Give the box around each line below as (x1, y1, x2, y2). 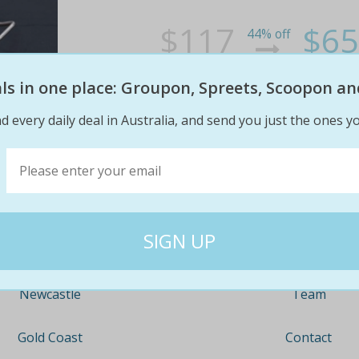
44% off (246, 25, 290, 42)
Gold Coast (18, 328, 83, 346)
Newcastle (19, 284, 82, 303)
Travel (30, 198, 70, 216)
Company (273, 193, 344, 216)
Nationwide (15, 241, 85, 260)
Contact (285, 328, 333, 346)
